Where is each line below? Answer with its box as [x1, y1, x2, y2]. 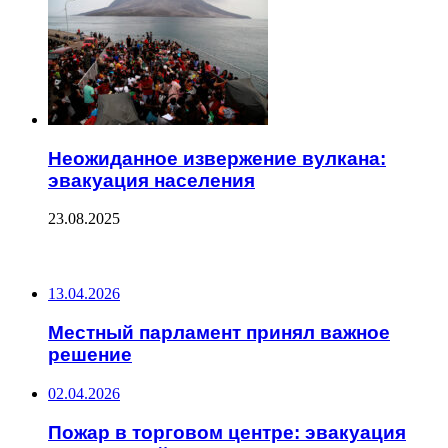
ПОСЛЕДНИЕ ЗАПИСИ [8, 245, 180, 269]
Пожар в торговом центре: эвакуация [48, 421, 406, 443]
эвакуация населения [48, 169, 255, 191]
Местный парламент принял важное [48, 322, 390, 344]
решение [48, 344, 132, 366]
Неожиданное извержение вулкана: [48, 147, 386, 169]
